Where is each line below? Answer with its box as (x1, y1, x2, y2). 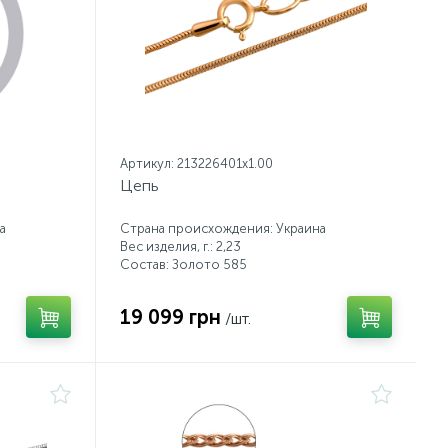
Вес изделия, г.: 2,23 (120, 239, 241, 254)
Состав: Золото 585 (120, 257, 247, 272)
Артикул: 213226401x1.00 (120, 156, 273, 171)
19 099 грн (120, 305, 221, 329)
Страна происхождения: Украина (120, 221, 326, 236)
